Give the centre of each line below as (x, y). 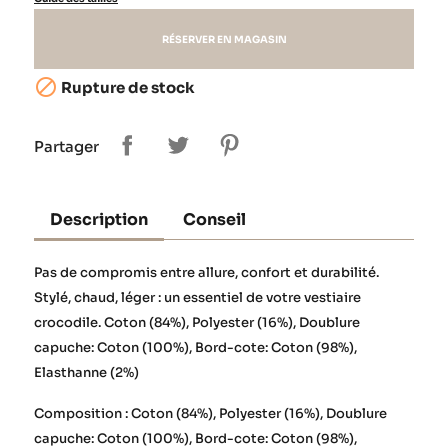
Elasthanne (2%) (86, 372)
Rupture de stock (126, 87)
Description (99, 219)
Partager (66, 147)
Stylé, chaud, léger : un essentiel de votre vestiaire (197, 297)
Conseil (215, 219)
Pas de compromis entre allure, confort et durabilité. (206, 272)
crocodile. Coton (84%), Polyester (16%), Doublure (197, 322)
